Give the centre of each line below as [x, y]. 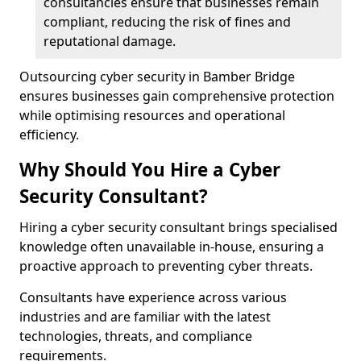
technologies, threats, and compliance [136, 336]
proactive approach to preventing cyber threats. [166, 266]
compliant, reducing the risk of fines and [167, 22]
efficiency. [49, 135]
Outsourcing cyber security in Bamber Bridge [157, 77]
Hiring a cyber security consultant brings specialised [178, 227]
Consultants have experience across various [153, 297]
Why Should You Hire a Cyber [150, 170]
